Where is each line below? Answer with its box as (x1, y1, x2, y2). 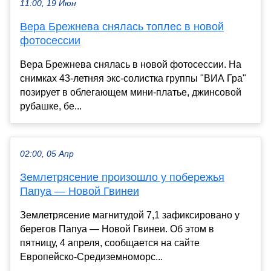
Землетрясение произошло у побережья (20, 171, 224, 183)
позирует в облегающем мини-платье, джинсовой (20, 87, 241, 97)
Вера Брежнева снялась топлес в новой (20, 20, 224, 33)
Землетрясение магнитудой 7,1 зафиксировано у (20, 209, 240, 220)
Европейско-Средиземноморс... (20, 251, 163, 262)
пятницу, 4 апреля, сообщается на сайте (20, 237, 200, 248)
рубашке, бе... (20, 100, 82, 111)
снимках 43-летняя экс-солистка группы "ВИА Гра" (20, 73, 246, 83)
